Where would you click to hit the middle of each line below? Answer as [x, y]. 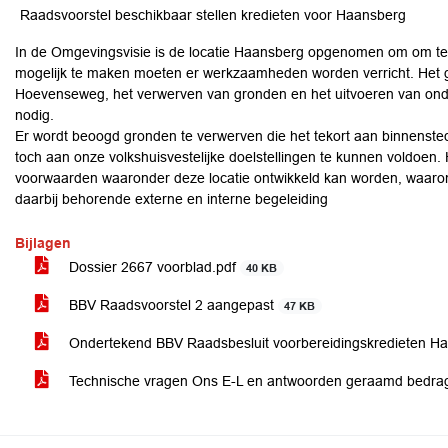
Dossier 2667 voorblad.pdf [152, 267]
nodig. [34, 115]
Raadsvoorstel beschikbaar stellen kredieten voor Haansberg [213, 15]
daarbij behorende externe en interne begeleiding [171, 199]
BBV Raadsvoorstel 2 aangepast [171, 305]
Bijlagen [43, 243]
